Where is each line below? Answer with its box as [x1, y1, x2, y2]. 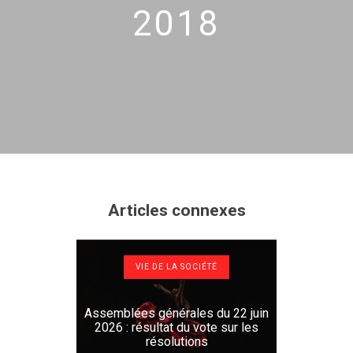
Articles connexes [107, 201, 246, 220]
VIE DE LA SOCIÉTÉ [136, 262, 217, 271]
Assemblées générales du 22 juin [84, 306, 269, 321]
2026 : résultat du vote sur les [95, 320, 258, 335]
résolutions [145, 334, 208, 349]
